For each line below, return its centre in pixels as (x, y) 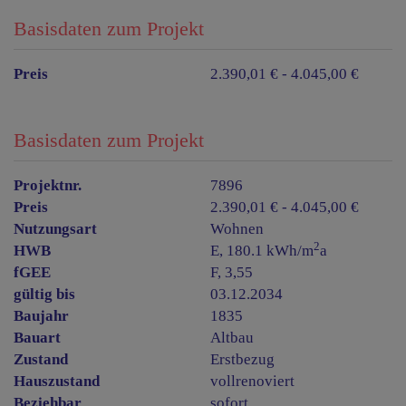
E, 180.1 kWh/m (262, 251)
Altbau (232, 338)
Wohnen (237, 229)
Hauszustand (57, 382)
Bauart (37, 338)
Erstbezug (243, 360)
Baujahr (41, 316)
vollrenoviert (253, 382)
